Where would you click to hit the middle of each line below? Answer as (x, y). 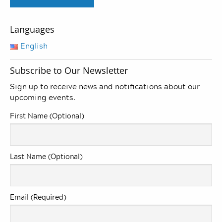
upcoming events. (43, 97)
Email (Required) (38, 197)
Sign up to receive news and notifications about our (105, 86)
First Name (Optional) (47, 116)
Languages (32, 29)
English (34, 46)
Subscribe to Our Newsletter (69, 71)
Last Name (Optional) (46, 157)
